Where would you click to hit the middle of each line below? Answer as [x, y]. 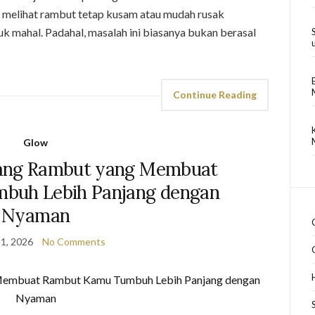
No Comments [74, 241]
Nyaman [36, 215]
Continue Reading [215, 94]
